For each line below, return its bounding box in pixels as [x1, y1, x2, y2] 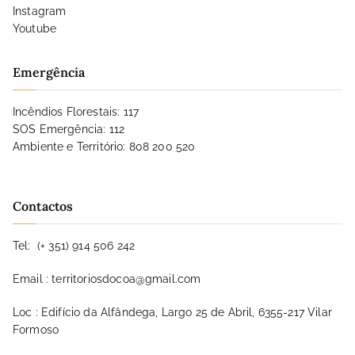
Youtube [13, 22, 57, 36]
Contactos [13, 198, 74, 215]
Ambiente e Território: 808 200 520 [13, 140, 196, 154]
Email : [13, 273, 52, 286]
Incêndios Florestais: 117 [13, 105, 139, 119]
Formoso [13, 323, 59, 337]
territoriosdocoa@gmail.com [52, 273, 201, 286]
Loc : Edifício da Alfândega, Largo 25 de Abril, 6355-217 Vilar [13, 306, 332, 319]
